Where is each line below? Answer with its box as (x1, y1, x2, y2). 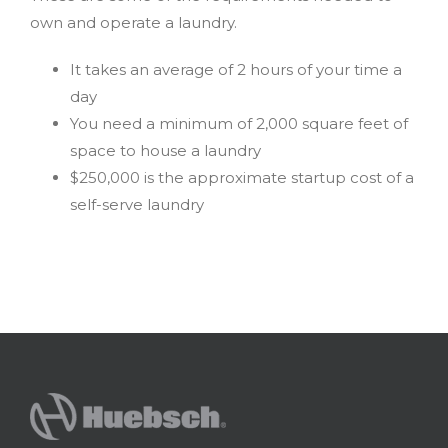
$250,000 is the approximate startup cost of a (70, 168, 414, 187)
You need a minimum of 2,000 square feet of (70, 114, 408, 133)
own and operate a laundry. (30, 13, 237, 32)
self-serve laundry (70, 195, 204, 214)
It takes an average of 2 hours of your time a (70, 60, 402, 79)
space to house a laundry (70, 141, 261, 160)
